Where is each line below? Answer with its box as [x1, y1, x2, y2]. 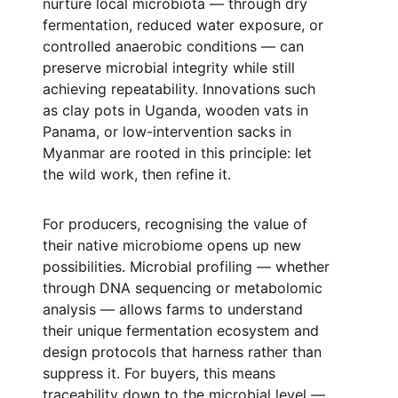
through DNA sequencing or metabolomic [43, 279, 322, 297]
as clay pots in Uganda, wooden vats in [43, 101, 308, 119]
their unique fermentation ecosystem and [43, 322, 319, 339]
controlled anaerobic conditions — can [43, 37, 304, 55]
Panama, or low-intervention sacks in [43, 123, 291, 140]
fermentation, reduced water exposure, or [43, 16, 323, 34]
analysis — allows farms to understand [43, 300, 303, 318]
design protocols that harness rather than [43, 343, 322, 361]
